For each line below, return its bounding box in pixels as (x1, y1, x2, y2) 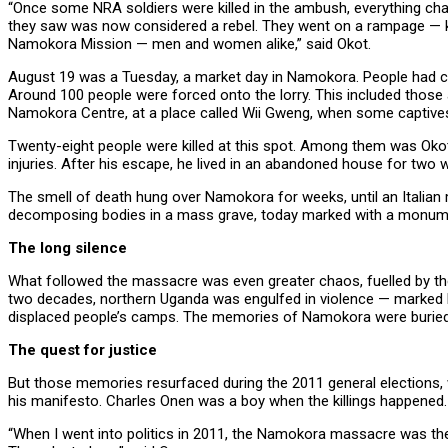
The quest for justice (8, 341, 157, 359)
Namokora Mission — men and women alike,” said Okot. (8, 35, 371, 53)
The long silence (8, 239, 127, 257)
